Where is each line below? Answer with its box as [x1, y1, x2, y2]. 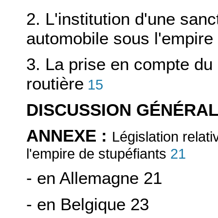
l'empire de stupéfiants [26, 146, 166, 162]
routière [26, 74, 84, 93]
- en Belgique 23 [26, 194, 149, 214]
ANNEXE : [26, 126, 112, 145]
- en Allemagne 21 [26, 168, 162, 188]
